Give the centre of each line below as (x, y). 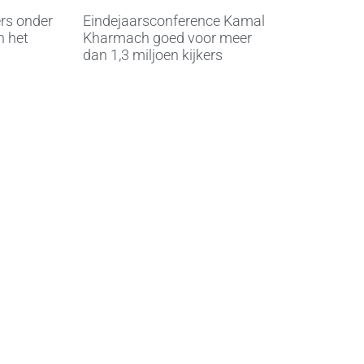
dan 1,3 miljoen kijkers (153, 55)
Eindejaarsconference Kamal (174, 21)
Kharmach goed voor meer (167, 38)
